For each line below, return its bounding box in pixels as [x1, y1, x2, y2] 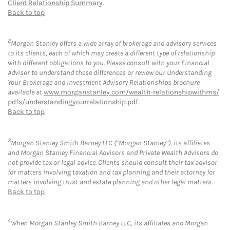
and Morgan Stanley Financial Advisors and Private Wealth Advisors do [8, 148, 218, 157]
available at [8, 88, 44, 97]
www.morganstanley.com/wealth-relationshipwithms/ [44, 88, 219, 97]
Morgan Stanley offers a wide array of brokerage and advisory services [11, 39, 217, 48]
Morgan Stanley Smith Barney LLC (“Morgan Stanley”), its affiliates [11, 138, 210, 147]
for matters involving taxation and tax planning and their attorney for [8, 167, 215, 177]
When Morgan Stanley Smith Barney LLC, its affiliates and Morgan [11, 218, 208, 227]
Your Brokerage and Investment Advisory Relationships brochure [8, 78, 200, 87]
